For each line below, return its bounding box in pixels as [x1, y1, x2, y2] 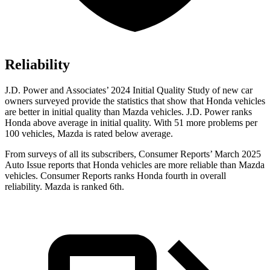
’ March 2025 [210, 149, 261, 160]
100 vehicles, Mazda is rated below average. [5, 128, 173, 139]
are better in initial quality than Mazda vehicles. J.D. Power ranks [5, 107, 252, 118]
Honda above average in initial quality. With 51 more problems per [5, 118, 257, 128]
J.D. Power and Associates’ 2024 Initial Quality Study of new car [5, 85, 253, 96]
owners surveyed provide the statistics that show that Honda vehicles [5, 96, 265, 107]
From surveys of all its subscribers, [5, 149, 139, 160]
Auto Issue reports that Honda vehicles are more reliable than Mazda [5, 160, 265, 171]
